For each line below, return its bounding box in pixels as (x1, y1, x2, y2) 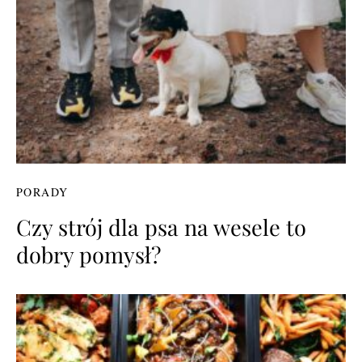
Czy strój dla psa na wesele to (16, 212, 306, 242)
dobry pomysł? (16, 239, 161, 269)
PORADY (16, 183, 69, 200)
